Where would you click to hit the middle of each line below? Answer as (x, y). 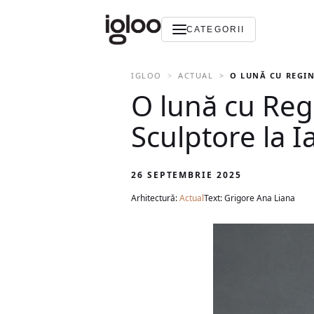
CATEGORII (216, 29)
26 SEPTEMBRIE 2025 (186, 175)
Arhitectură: (155, 198)
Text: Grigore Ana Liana (250, 198)
